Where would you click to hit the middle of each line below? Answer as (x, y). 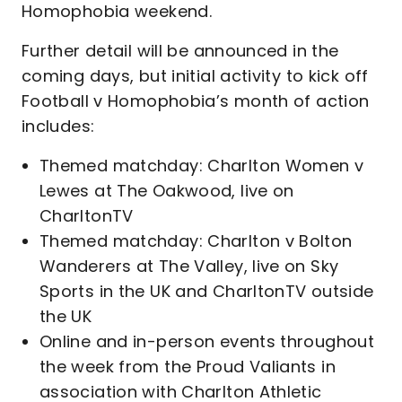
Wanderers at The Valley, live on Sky (189, 266)
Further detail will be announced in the (180, 51)
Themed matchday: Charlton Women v (202, 166)
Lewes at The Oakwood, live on (167, 191)
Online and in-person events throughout (207, 341)
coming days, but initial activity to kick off (195, 76)
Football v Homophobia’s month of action (196, 101)
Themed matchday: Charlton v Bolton (196, 241)
